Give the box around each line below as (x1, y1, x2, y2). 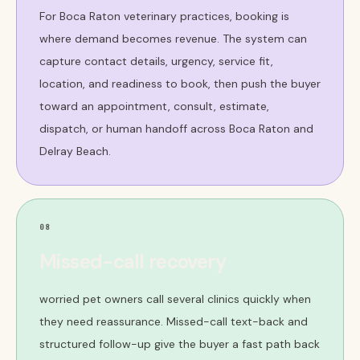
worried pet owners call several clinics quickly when (39, 292, 311, 306)
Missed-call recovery (39, 249, 226, 274)
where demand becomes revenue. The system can (39, 31, 307, 46)
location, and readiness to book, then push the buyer (39, 76, 321, 91)
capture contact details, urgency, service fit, (39, 54, 273, 68)
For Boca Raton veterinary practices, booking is (39, 9, 289, 23)
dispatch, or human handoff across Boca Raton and (39, 121, 313, 136)
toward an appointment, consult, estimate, (39, 99, 269, 113)
